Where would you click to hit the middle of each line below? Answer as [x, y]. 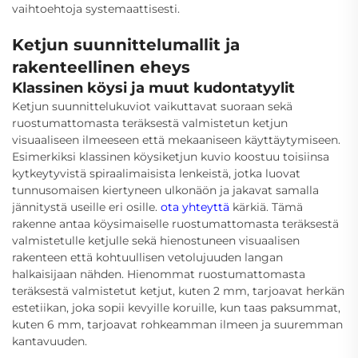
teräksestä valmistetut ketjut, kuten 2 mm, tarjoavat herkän [178, 290]
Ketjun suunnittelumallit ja [126, 44]
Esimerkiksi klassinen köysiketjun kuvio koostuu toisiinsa [171, 156]
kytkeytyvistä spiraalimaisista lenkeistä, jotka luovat [156, 173]
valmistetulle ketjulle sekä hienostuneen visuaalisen [156, 240]
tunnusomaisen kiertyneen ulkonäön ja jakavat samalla [165, 190]
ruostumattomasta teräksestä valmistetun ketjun [150, 123]
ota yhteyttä [197, 207]
